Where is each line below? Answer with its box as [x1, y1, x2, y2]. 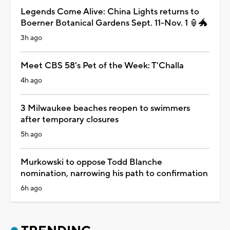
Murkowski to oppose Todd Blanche [21, 156, 162, 168]
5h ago [21, 129, 42, 139]
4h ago [21, 75, 42, 85]
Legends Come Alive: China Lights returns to [21, 6, 199, 17]
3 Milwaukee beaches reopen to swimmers [21, 102, 190, 114]
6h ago [21, 183, 42, 193]
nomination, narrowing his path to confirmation [21, 167, 208, 179]
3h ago [21, 33, 42, 43]
